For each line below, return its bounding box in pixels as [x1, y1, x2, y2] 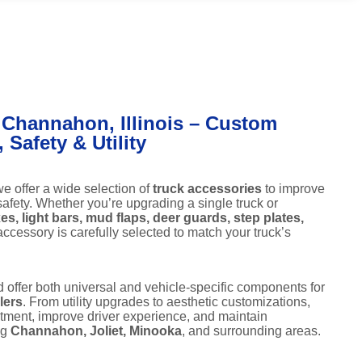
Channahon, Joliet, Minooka [11, 323, 182, 338]
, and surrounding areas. [182, 323, 321, 338]
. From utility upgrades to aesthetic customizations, [23, 294, 310, 309]
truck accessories [153, 181, 262, 196]
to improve [262, 181, 325, 196]
